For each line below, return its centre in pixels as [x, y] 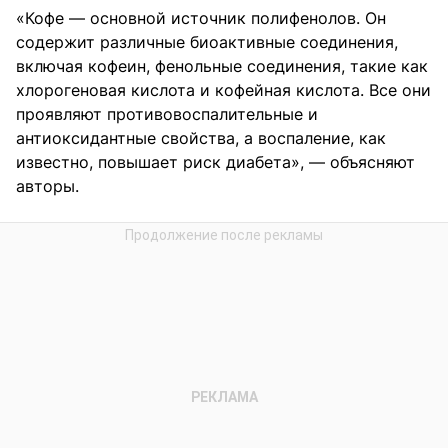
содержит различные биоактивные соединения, [207, 42]
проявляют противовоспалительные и [167, 114]
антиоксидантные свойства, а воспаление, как [201, 138]
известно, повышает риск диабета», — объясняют [215, 162]
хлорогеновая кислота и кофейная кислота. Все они [223, 90]
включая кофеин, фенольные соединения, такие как [222, 66]
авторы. [47, 186]
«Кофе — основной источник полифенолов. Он [201, 18]
